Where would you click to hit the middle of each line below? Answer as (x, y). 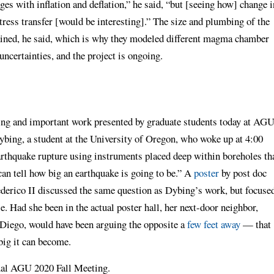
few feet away (214, 224)
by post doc (243, 172)
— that (256, 224)
